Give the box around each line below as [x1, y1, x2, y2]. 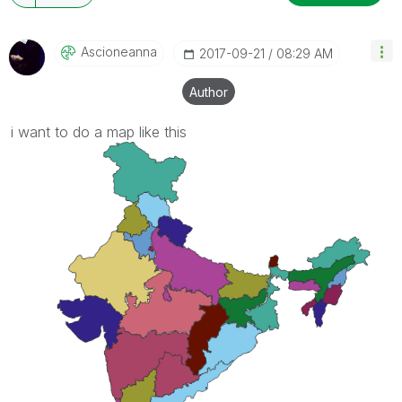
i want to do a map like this [11, 122, 187, 141]
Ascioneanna [81, 43, 157, 59]
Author [189, 83, 228, 100]
